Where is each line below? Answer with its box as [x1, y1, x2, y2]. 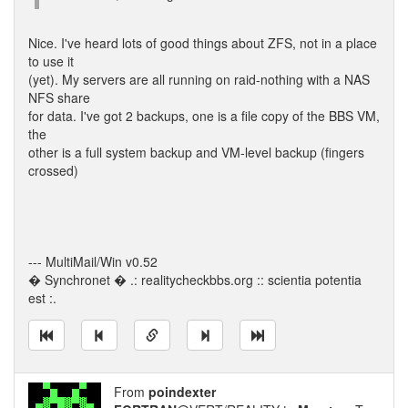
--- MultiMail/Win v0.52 [28, 252, 158, 270]
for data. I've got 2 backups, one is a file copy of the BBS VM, [28, 107, 380, 125]
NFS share [28, 88, 90, 107]
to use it [28, 52, 74, 70]
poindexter [148, 382, 216, 401]
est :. [28, 289, 56, 307]
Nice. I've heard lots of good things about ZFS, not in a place [28, 34, 377, 52]
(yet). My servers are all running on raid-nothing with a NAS [28, 70, 370, 88]
